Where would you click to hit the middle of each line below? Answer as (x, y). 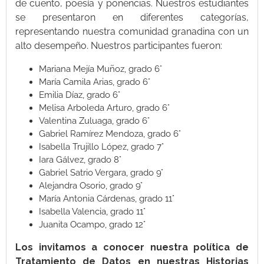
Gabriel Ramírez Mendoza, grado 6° (110, 134)
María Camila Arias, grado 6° (95, 82)
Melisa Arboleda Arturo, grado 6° (104, 108)
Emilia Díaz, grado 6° (80, 95)
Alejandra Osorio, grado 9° (91, 186)
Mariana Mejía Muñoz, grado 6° (100, 69)
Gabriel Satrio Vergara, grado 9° (101, 173)
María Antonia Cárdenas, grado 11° (107, 199)
